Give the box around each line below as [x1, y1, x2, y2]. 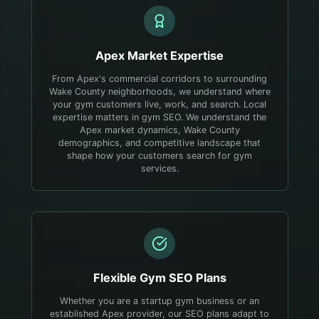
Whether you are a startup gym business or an [60, 295, 259, 306]
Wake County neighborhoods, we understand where [48, 85, 271, 97]
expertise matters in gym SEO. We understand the [53, 111, 266, 122]
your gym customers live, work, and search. [53, 98, 241, 110]
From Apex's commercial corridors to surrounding [52, 73, 267, 84]
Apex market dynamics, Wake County [79, 124, 240, 135]
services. [140, 162, 179, 174]
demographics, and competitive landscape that [58, 137, 261, 148]
